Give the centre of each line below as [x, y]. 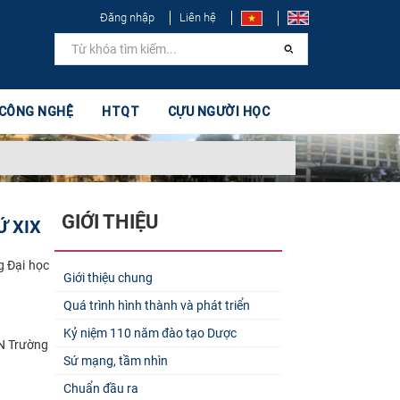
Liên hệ [198, 17]
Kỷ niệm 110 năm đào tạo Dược [150, 333]
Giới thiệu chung [108, 277]
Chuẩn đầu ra [100, 388]
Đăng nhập [127, 17]
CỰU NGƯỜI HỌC [219, 112]
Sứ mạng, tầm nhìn [115, 360]
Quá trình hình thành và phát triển [156, 305]
